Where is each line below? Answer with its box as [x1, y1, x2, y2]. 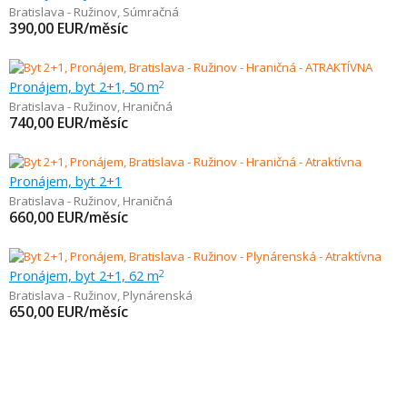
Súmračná [123, 4, 179, 20]
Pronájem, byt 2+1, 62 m [9, 266, 159, 284]
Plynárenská [123, 287, 193, 303]
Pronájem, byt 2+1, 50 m [9, 77, 159, 95]
